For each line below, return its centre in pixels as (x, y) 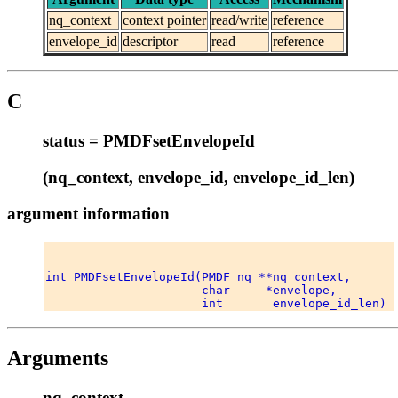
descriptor (150, 42)
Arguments (58, 358)
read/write (239, 20)
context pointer (164, 20)
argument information (88, 213)
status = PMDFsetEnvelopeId (149, 141)
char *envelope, (195, 291)
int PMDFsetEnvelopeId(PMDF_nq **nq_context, (202, 277)
